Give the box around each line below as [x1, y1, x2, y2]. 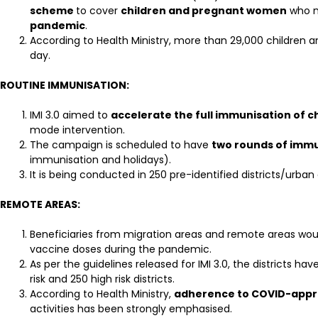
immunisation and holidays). [30, 153, 171, 167]
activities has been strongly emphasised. [30, 302, 232, 316]
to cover [76, 4, 121, 18]
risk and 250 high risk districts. [30, 272, 175, 286]
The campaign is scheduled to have [30, 138, 212, 152]
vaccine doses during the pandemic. [30, 242, 212, 256]
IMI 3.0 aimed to [30, 108, 111, 122]
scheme [30, 4, 76, 18]
